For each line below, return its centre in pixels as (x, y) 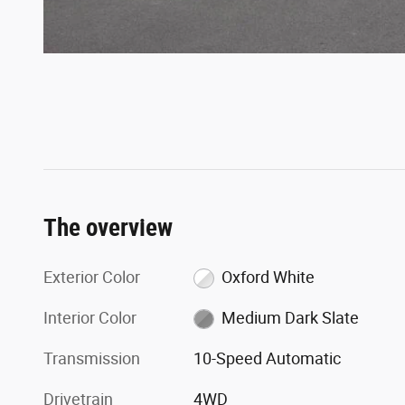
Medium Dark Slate (290, 317)
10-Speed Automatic (268, 358)
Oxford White (268, 277)
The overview (108, 227)
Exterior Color (92, 277)
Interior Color (90, 317)
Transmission (92, 358)
